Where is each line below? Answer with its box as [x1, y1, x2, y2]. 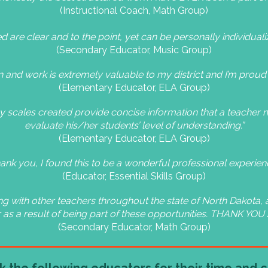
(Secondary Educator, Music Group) [56, 44, 212, 56]
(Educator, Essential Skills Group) [62, 170, 206, 182]
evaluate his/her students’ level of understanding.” [24, 120, 244, 131]
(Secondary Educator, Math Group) [57, 221, 211, 233]
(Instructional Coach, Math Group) [60, 5, 208, 16]
